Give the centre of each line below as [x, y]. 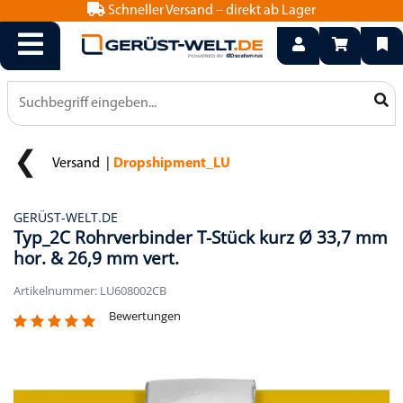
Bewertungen [145, 315]
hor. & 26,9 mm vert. [96, 258]
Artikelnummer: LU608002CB [90, 291]
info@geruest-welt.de [209, 11]
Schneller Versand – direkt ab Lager [210, 11]
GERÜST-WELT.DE [66, 217]
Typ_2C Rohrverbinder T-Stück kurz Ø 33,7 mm [201, 237]
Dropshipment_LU [172, 164]
